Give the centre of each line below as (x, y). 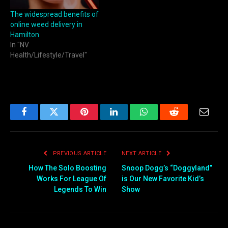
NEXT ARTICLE (142, 154)
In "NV (20, 45)
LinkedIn (130, 119)
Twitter (66, 119)
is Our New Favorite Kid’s (163, 179)
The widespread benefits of (54, 15)
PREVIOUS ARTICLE (79, 154)
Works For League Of (72, 179)
